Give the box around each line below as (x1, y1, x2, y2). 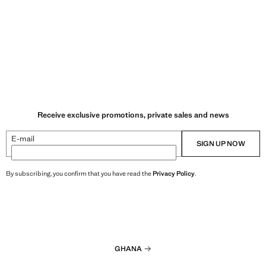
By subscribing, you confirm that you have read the (6, 169, 153, 178)
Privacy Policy (153, 169, 195, 178)
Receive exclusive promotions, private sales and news (37, 109, 229, 120)
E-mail (11, 133, 34, 144)
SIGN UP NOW (197, 138, 245, 148)
